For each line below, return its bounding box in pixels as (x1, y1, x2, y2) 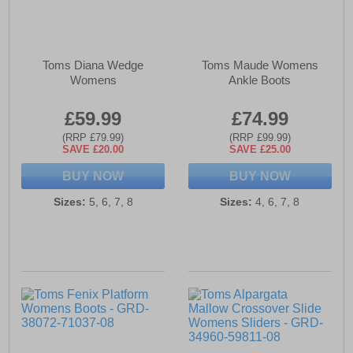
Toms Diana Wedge (43, 58, 144, 72)
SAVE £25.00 (229, 143, 291, 156)
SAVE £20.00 (62, 143, 124, 156)
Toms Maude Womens (201, 58, 318, 72)
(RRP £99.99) (229, 132, 291, 144)
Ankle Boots (229, 73, 292, 87)
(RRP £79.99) (62, 132, 124, 144)
